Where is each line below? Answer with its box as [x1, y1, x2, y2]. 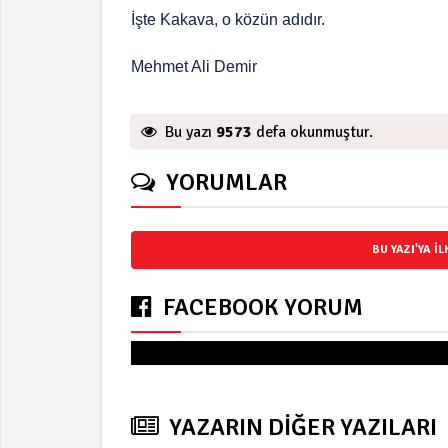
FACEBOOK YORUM [158, 291, 363, 322]
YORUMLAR [161, 166, 287, 197]
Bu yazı [161, 121, 216, 142]
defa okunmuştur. [252, 121, 373, 142]
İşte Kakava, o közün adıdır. [131, 10, 325, 28]
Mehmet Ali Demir [131, 57, 257, 75]
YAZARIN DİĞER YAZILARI [164, 411, 437, 442]
